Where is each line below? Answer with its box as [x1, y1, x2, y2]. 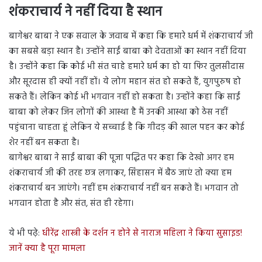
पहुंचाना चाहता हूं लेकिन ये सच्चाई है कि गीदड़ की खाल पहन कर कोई [9, 120, 244, 135]
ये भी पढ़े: [9, 226, 42, 241]
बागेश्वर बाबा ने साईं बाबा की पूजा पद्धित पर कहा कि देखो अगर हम [9, 151, 234, 166]
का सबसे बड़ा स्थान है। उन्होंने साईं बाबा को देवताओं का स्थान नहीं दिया [9, 44, 246, 59]
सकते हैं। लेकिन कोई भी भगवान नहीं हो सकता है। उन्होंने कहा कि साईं [9, 90, 240, 105]
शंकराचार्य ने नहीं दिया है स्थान [9, 1, 162, 23]
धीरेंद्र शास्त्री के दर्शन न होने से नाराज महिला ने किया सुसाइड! [42, 226, 242, 241]
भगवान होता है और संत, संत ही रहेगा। [9, 196, 134, 211]
